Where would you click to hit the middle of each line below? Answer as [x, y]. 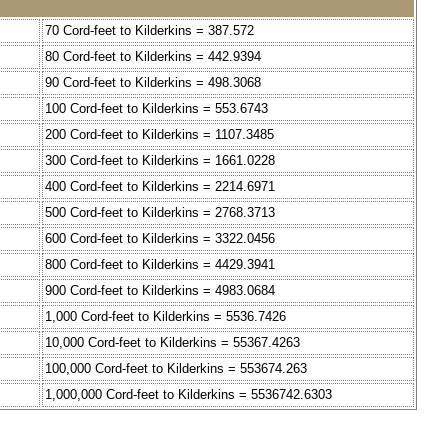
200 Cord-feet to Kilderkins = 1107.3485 [159, 135]
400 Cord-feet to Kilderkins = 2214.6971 [160, 187]
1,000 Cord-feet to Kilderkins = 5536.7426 [165, 317]
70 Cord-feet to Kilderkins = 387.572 [149, 31]
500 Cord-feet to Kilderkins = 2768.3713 [160, 213]
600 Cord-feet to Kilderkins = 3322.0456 [160, 239]
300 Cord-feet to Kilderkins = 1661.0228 [160, 161]
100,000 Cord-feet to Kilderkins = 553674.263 [176, 369]
